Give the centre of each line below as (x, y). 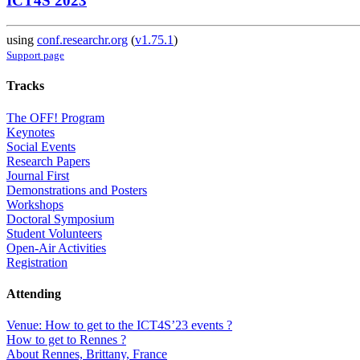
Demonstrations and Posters (77, 190)
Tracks (25, 86)
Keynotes (31, 132)
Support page (35, 55)
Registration (37, 262)
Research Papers (48, 161)
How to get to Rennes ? (66, 340)
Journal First (38, 175)
